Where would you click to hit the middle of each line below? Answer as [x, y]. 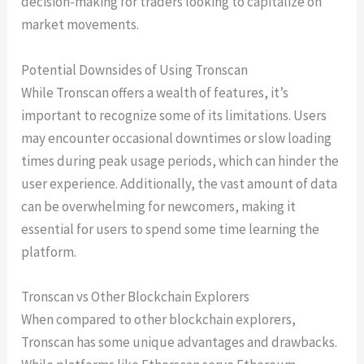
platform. [49, 251]
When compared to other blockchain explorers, [159, 319]
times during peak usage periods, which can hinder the [180, 160]
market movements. [80, 25]
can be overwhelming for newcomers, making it [159, 206]
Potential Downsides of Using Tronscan [135, 69]
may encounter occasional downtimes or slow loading [177, 138]
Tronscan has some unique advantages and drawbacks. [180, 342]
